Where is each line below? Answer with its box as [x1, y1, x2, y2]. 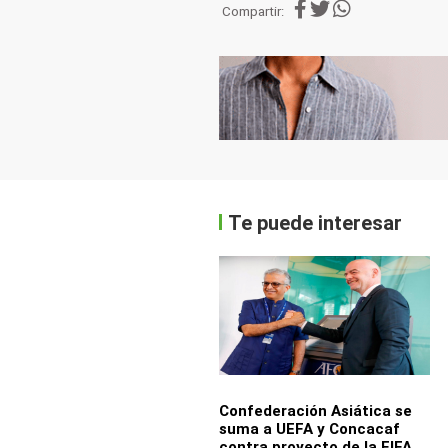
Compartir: [222, 4, 285, 20]
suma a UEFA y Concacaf [218, 420, 400, 439]
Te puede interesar [228, 211, 403, 236]
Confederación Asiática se [218, 402, 412, 421]
